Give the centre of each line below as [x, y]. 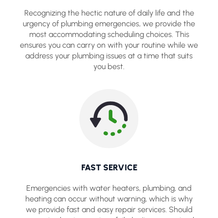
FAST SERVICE [109, 167]
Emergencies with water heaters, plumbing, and [109, 188]
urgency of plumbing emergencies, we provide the [109, 24]
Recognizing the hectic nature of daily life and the [109, 13]
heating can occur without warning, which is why [109, 199]
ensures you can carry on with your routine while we [109, 45]
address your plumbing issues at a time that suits [109, 56]
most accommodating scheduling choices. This [109, 35]
